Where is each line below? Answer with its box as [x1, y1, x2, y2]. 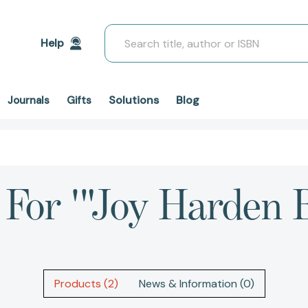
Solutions [109, 93, 159, 107]
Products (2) [54, 276, 118, 291]
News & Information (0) [138, 276, 254, 291]
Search [104, 25, 140, 39]
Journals [8, 93, 49, 107]
